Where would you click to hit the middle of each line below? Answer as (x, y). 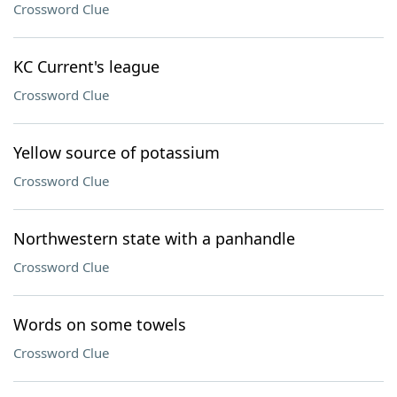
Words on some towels (100, 324)
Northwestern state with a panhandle (154, 238)
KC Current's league (86, 66)
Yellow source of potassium (117, 152)
